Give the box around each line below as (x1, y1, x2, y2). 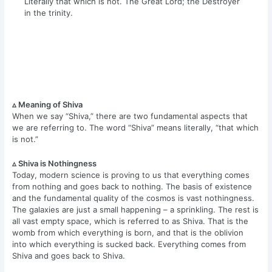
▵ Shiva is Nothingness (12, 158, 97, 168)
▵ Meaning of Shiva (12, 100, 83, 110)
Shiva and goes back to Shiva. (12, 250, 128, 260)
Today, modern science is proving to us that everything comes (12, 169, 250, 180)
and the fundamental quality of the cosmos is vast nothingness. (12, 192, 255, 203)
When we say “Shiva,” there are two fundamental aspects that (12, 111, 248, 121)
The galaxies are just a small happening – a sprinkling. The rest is (12, 204, 259, 214)
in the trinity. (24, 8, 73, 18)
